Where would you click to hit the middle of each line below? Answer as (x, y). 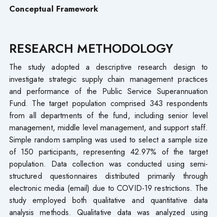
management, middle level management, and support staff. (108, 128)
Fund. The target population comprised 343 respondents (108, 103)
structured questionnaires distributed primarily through (108, 176)
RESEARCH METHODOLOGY (91, 49)
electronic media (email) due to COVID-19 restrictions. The (108, 188)
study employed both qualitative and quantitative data (108, 200)
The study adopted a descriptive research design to (108, 67)
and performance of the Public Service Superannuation (108, 91)
